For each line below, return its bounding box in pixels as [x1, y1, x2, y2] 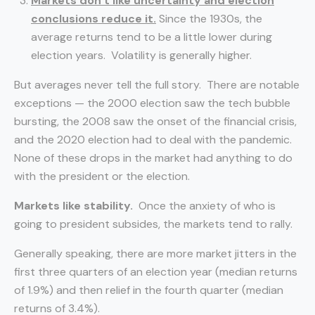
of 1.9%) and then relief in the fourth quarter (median [14, 283, 283, 297]
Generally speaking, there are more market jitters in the [14, 246, 297, 261]
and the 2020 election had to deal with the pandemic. [14, 132, 295, 147]
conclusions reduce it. [31, 11, 156, 26]
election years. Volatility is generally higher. [31, 48, 252, 63]
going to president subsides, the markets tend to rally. [14, 217, 292, 231]
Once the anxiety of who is [133, 198, 276, 213]
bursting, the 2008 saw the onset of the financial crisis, [14, 114, 297, 129]
